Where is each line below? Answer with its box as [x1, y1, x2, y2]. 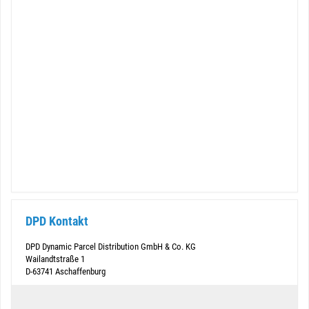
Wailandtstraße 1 [26, 254, 85, 264]
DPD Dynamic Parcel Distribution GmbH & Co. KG [26, 241, 196, 252]
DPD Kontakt [26, 214, 88, 228]
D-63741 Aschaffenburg [26, 266, 106, 277]
